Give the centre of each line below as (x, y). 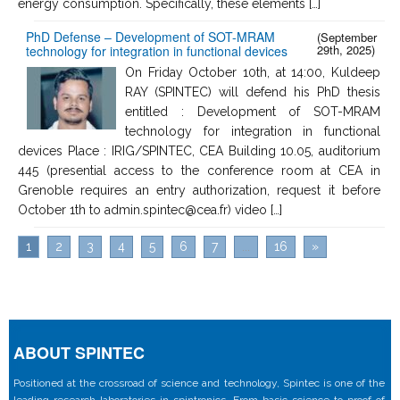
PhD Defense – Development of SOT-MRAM (150, 36)
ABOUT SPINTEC (79, 352)
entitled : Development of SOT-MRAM (253, 111)
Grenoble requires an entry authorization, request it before (199, 190)
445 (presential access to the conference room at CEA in (199, 170)
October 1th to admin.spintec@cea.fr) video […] (150, 209)
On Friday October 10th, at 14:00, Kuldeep (253, 72)
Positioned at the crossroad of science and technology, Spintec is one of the (199, 383)
